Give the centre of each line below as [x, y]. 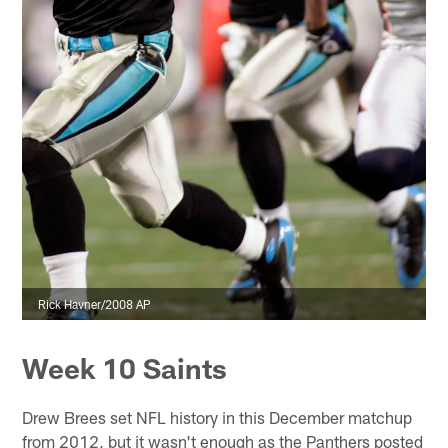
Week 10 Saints [125, 367]
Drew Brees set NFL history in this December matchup [217, 416]
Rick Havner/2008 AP [95, 304]
